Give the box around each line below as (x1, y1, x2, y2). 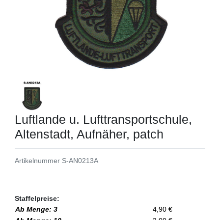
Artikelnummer (15, 156, 62, 165)
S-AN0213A (62, 156, 98, 165)
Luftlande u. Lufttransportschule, (15, 112, 192, 126)
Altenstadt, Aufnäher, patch (15, 127, 164, 141)
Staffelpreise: (15, 194, 59, 202)
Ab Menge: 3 (15, 205, 57, 213)
